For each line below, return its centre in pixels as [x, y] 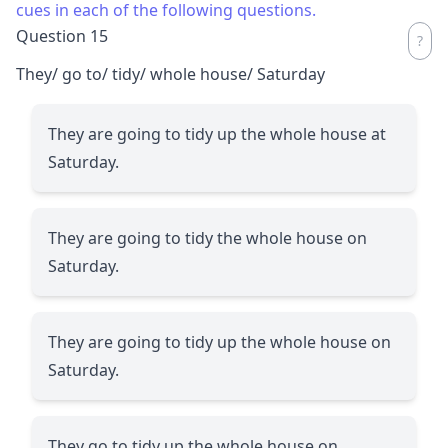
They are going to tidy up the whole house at [217, 133]
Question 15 [62, 35]
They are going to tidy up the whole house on [219, 341]
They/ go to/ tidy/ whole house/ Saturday [170, 73]
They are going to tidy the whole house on [207, 237]
